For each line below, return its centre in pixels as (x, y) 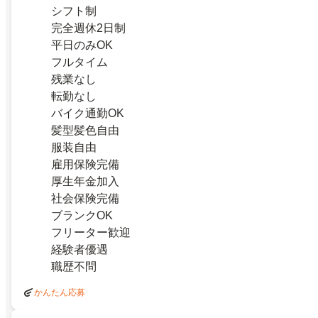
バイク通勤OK (88, 113)
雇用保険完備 (85, 164)
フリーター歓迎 (91, 232)
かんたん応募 (60, 292)
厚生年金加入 (85, 181)
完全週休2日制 (88, 28)
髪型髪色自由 (85, 130)
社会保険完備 (85, 198)
